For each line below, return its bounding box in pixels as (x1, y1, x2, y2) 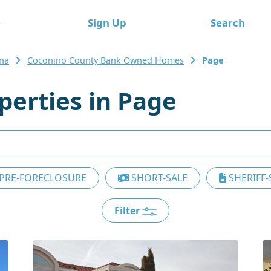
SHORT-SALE (129, 171, 188, 184)
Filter (114, 204, 142, 217)
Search (210, 15, 245, 30)
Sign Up (87, 15, 126, 30)
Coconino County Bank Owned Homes (27, 54, 184, 66)
